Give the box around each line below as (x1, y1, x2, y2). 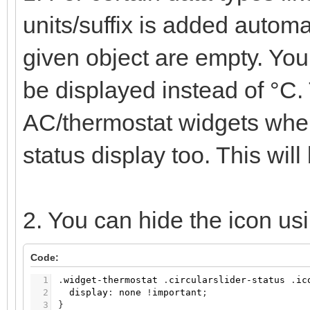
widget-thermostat (64, 275, 158, 286)
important (152, 287, 202, 298)
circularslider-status (169, 275, 285, 286)
